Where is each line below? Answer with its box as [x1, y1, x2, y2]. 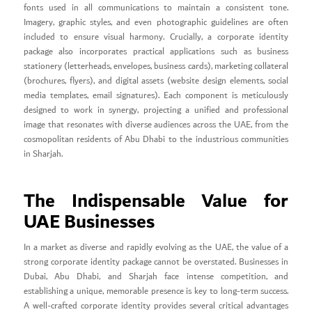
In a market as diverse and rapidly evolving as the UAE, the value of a [23, 240, 289, 255]
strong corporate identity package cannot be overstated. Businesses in [23, 254, 289, 270]
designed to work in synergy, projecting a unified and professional [23, 102, 289, 118]
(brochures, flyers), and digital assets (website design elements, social [23, 73, 289, 88]
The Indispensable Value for [23, 184, 289, 218]
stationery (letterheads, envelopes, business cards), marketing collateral [23, 58, 289, 74]
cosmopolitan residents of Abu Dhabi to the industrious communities [23, 132, 289, 147]
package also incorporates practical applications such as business [23, 44, 289, 59]
